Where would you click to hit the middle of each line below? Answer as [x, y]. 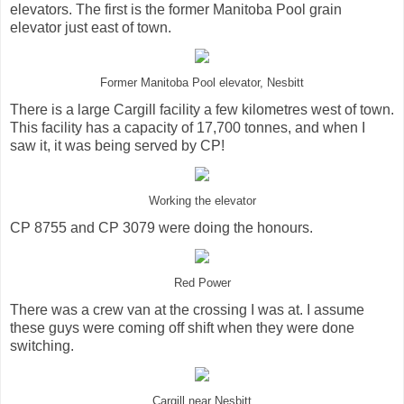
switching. [42, 345]
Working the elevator [202, 201]
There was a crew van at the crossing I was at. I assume [187, 309]
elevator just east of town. [91, 28]
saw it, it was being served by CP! [117, 145]
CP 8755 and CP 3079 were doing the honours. [161, 227]
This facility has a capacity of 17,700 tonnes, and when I [188, 127]
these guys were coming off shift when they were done [182, 327]
